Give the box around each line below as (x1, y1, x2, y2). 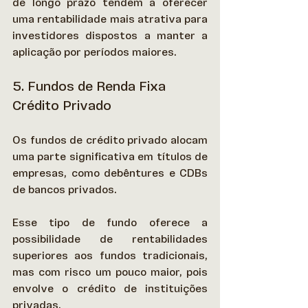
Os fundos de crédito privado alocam (12, 132, 208, 148)
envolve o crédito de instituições (12, 280, 208, 296)
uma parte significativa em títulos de (12, 148, 208, 164)
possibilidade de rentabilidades (12, 231, 208, 247)
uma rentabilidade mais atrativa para (12, 11, 208, 27)
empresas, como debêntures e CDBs (12, 165, 208, 181)
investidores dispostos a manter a (12, 27, 208, 43)
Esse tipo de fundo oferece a (12, 214, 208, 230)
